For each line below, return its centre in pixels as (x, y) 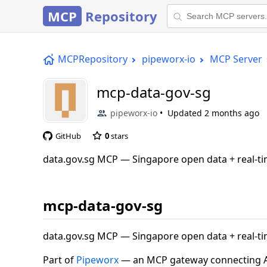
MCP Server (236, 59)
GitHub (68, 136)
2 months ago (232, 113)
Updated (186, 113)
